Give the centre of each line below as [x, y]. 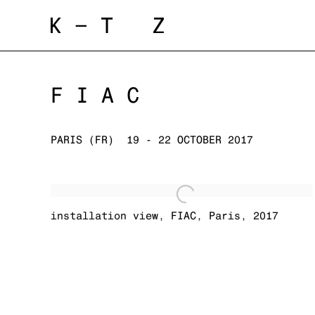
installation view [104, 216]
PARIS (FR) [82, 140]
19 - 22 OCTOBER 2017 [193, 140]
